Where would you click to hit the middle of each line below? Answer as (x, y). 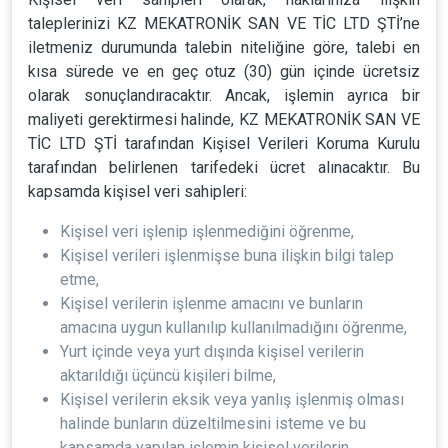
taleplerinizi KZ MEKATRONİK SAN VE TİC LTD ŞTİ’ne (224, 23)
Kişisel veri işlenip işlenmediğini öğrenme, (207, 231)
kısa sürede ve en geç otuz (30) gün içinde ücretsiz (224, 71)
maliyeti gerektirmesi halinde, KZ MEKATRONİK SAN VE (224, 119)
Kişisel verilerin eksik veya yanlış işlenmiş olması (232, 399)
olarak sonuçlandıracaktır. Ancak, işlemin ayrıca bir (224, 95)
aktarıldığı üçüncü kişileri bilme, (168, 375)
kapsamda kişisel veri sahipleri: (137, 191)
